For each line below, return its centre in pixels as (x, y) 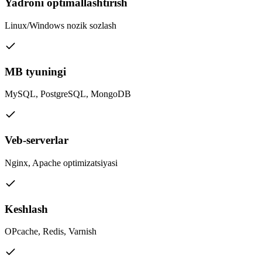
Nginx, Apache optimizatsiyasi (61, 163)
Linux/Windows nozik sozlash (61, 25)
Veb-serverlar (37, 140)
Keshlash (26, 209)
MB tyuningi (35, 71)
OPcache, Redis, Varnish (51, 232)
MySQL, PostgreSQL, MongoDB (68, 94)
